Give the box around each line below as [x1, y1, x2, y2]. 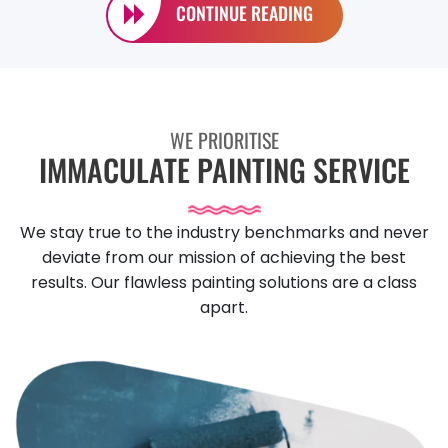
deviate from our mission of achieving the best [42, 246, 406, 270]
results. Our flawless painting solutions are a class [31, 271, 417, 295]
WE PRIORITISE [169, 125, 279, 156]
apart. [200, 296, 248, 320]
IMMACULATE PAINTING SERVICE [38, 147, 410, 193]
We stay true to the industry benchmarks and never [19, 221, 429, 245]
